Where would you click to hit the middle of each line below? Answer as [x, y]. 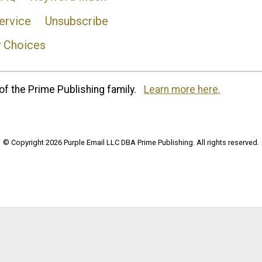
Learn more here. [182, 89]
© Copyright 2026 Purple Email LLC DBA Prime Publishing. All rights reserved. [131, 142]
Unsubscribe [76, 21]
